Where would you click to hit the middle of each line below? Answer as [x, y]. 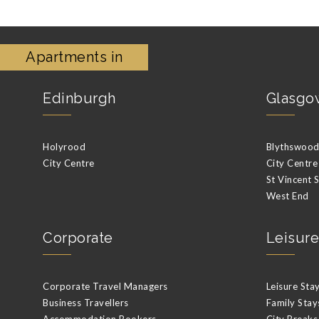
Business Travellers [86, 302]
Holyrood [64, 146]
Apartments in [74, 57]
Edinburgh [79, 98]
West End [287, 195]
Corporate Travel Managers [105, 286]
